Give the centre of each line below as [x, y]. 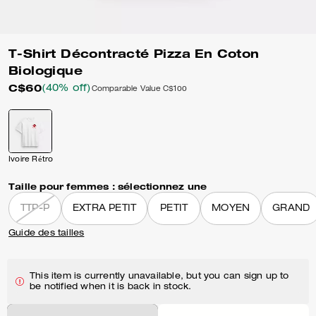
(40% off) [66, 89]
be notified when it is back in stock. [111, 287]
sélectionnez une [163, 187]
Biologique [46, 71]
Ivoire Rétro [31, 160]
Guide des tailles [47, 233]
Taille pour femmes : [62, 187]
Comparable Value [126, 89]
